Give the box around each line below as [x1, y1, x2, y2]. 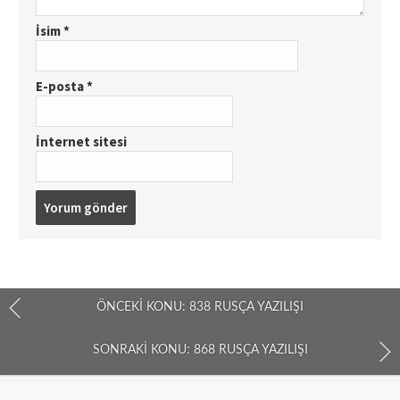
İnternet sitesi [36, 132, 127, 150]
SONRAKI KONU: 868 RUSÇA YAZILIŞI [92, 344, 308, 357]
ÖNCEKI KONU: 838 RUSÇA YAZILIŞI [96, 300, 304, 313]
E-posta [36, 77, 87, 95]
